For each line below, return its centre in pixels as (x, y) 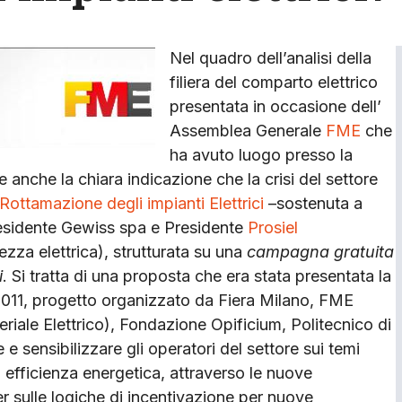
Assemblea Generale (248, 130)
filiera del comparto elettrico (274, 82)
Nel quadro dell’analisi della (271, 57)
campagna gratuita (320, 251)
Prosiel (273, 227)
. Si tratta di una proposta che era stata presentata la (197, 275)
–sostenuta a (315, 203)
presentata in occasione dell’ (275, 106)
